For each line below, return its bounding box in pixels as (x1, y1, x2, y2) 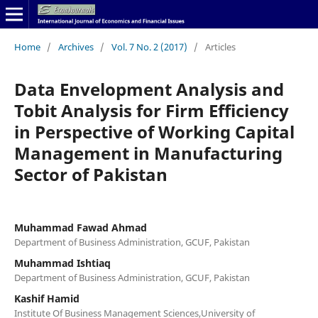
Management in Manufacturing (13, 141, 283, 165)
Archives (57, 40, 94, 53)
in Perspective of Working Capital (13, 119, 295, 143)
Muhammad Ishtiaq (13, 256, 111, 270)
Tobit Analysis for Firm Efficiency (13, 98, 289, 122)
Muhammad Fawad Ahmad (13, 220, 147, 234)
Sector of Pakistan (13, 162, 168, 186)
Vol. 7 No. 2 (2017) (111, 40, 187, 53)
